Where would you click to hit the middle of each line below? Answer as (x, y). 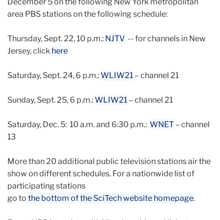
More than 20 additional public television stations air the (109, 161)
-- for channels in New (165, 38)
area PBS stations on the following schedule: (87, 14)
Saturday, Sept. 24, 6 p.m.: (54, 75)
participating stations (46, 186)
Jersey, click (29, 51)
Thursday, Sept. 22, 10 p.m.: (56, 38)
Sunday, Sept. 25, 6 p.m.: (51, 100)
